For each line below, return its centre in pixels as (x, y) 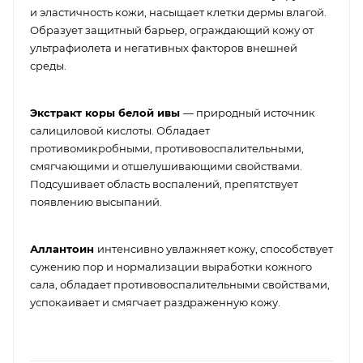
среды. (48, 65)
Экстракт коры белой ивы (107, 112)
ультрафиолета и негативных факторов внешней (164, 47)
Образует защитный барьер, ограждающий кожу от (172, 30)
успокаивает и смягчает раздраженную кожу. (155, 302)
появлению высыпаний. (97, 201)
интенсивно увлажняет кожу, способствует (215, 248)
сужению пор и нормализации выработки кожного (171, 266)
